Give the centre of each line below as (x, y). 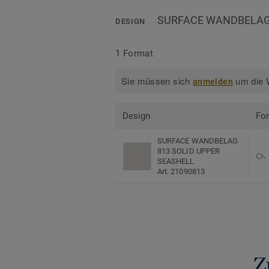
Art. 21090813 (181, 172)
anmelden (213, 82)
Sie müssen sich (157, 81)
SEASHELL (176, 162)
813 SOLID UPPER (189, 151)
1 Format (134, 53)
